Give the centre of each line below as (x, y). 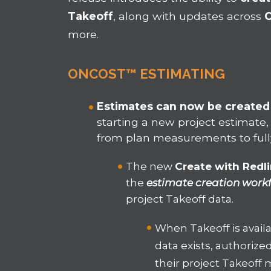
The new (151, 167)
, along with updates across (189, 16)
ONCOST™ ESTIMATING (147, 74)
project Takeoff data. (180, 199)
